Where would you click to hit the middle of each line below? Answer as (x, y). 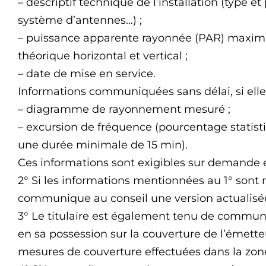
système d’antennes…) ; (80, 20)
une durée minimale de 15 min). (103, 145)
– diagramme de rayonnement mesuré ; (124, 109)
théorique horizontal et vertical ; (103, 56)
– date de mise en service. (87, 74)
